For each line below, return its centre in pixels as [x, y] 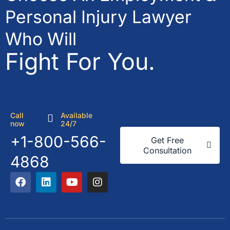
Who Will [41, 39]
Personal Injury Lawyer [98, 16]
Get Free [167, 140]
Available [76, 115]
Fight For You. [80, 62]
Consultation [167, 150]
